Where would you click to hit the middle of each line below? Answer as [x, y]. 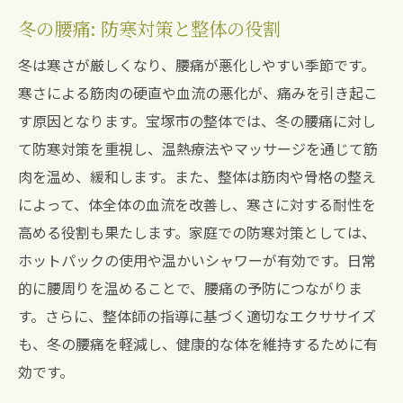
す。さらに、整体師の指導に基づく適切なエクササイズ [197, 316]
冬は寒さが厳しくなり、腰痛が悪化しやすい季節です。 [197, 65]
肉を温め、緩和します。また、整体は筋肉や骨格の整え [197, 176]
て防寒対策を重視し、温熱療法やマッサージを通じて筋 [198, 148]
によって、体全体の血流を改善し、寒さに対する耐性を [197, 204]
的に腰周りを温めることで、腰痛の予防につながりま [190, 288]
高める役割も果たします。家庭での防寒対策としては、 [197, 232]
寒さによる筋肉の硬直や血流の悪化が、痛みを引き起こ [198, 93]
